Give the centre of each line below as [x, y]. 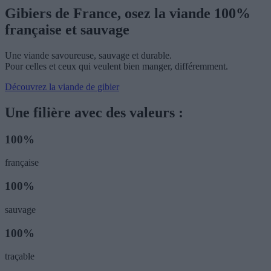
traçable [20, 256]
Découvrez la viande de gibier [62, 87]
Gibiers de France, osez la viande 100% [128, 14]
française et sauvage [67, 30]
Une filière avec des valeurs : [94, 112]
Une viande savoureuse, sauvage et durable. [88, 55]
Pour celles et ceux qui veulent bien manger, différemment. [116, 66]
